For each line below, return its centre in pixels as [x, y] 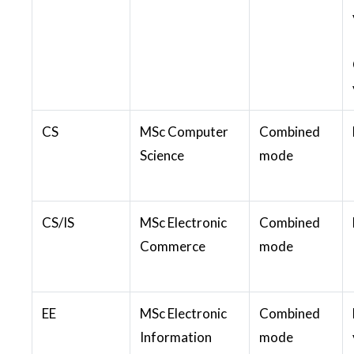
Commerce [173, 246]
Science [162, 155]
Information [176, 337]
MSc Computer [184, 131]
